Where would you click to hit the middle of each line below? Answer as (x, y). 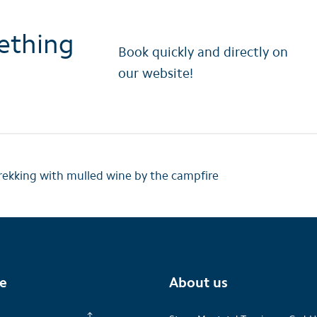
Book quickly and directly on (203, 52)
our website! (155, 73)
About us (198, 282)
